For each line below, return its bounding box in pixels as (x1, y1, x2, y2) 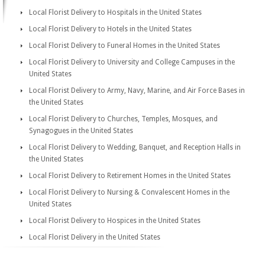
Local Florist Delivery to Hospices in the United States (29, 216, 201, 225)
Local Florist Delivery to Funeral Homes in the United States (29, 41, 220, 50)
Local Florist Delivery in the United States (29, 233, 160, 241)
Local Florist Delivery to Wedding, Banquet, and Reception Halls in (29, 143, 241, 151)
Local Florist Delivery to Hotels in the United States (29, 25, 192, 33)
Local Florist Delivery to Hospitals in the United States (29, 8, 202, 17)
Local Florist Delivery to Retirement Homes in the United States (29, 172, 231, 180)
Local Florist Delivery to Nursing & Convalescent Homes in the (29, 188, 230, 196)
